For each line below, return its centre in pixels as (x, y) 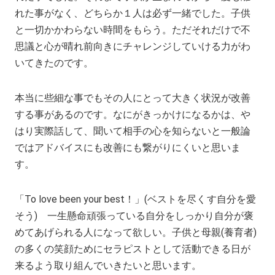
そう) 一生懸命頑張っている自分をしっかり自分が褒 (134, 215)
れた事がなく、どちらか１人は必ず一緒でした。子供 (133, 13)
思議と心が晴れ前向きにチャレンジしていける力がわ (133, 46)
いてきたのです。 (54, 63)
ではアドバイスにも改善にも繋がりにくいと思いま (128, 147)
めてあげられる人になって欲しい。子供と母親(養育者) (136, 232)
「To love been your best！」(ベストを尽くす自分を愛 (135, 199)
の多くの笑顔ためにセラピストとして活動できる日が (133, 249)
